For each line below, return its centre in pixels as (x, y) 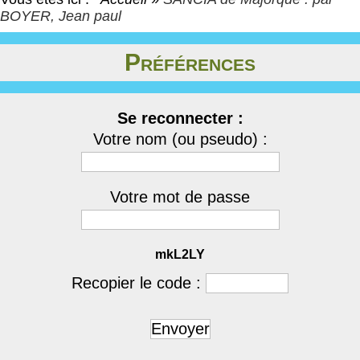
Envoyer (180, 329)
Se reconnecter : (180, 118)
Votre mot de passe (180, 197)
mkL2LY (180, 254)
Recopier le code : (139, 283)
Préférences (190, 62)
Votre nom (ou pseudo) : (180, 139)
